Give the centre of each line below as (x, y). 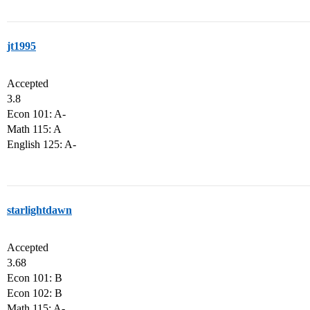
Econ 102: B (35, 293)
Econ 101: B (35, 278)
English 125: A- (42, 144)
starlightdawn (39, 210)
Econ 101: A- (36, 114)
